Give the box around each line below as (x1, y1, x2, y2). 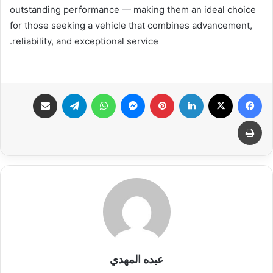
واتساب (84, 88, 91, 99)
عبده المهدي (109, 252, 164, 266)
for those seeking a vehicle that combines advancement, (10, 19, 252, 31)
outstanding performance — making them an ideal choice (10, 3, 256, 15)
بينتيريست (142, 88, 150, 99)
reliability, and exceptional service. (12, 35, 158, 47)
